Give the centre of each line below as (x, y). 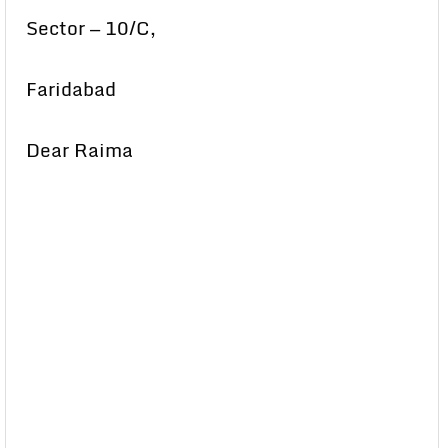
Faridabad (71, 89)
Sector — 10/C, (91, 28)
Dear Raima (79, 150)
